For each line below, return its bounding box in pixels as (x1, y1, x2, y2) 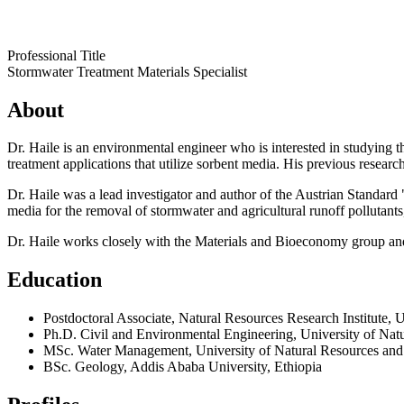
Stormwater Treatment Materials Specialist (7, 63, 247, 79)
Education (7, 268, 102, 292)
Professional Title (7, 47, 106, 63)
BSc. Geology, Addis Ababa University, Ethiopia (43, 359, 322, 375)
